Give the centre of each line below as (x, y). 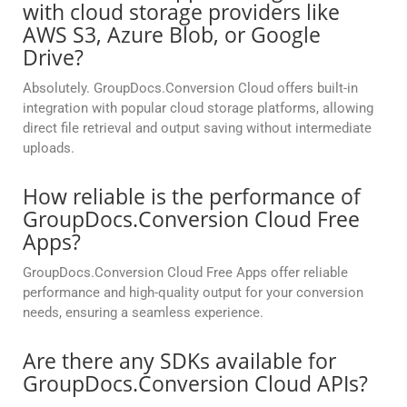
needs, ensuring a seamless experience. (143, 313)
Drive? (53, 58)
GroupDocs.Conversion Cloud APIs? (195, 384)
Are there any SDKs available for (179, 361)
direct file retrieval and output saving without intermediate (197, 129)
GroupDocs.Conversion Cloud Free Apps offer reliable (185, 273)
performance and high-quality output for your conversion (193, 293)
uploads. (49, 149)
